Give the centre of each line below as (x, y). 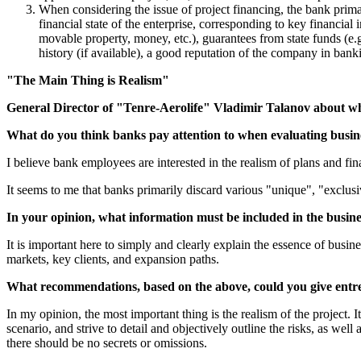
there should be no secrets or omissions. (107, 342)
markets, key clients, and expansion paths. (113, 259)
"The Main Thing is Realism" (88, 80)
